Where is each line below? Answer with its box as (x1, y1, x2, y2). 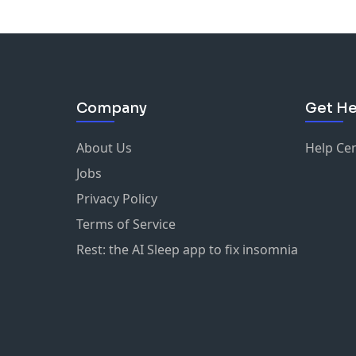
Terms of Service (76, 215, 176, 233)
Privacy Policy (76, 190, 157, 207)
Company (76, 99, 147, 117)
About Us (76, 139, 132, 157)
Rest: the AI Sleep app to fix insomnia (76, 241, 298, 258)
